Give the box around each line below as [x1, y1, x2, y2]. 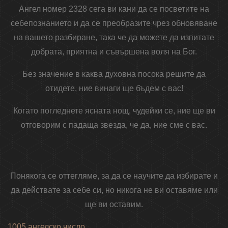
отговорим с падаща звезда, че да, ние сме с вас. [21, 121, 207, 130]
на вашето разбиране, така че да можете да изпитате [14, 33, 214, 42]
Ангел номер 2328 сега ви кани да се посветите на [19, 5, 209, 14]
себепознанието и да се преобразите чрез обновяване [11, 19, 217, 28]
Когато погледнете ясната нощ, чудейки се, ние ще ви [13, 106, 215, 116]
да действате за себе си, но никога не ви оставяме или [10, 186, 218, 195]
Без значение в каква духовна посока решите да [22, 70, 206, 79]
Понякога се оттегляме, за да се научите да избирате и [10, 172, 218, 181]
